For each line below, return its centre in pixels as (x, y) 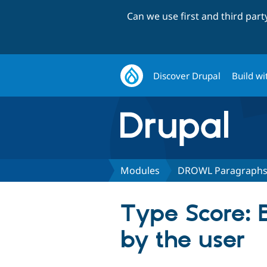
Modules (140, 170)
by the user (183, 240)
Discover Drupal (187, 75)
